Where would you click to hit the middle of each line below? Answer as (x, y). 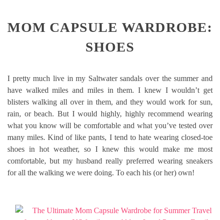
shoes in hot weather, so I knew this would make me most (110, 149)
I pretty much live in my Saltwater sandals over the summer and (110, 79)
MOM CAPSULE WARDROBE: (110, 27)
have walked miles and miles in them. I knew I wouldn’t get (110, 90)
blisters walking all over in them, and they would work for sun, (110, 102)
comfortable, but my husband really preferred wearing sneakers (110, 161)
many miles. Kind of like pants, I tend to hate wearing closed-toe (110, 137)
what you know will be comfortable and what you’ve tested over (110, 126)
